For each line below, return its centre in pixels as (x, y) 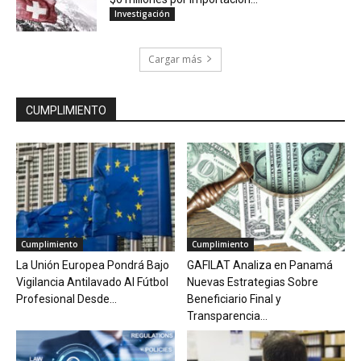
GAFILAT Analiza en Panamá (259, 265)
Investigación (142, 13)
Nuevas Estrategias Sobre (252, 282)
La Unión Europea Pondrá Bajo (93, 265)
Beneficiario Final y (234, 299)
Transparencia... (227, 315)
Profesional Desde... (66, 299)
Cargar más (175, 59)
